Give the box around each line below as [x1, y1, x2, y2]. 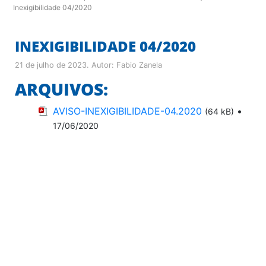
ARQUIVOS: [15, 77, 108, 100]
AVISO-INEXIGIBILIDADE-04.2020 [53, 104, 202, 117]
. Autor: [87, 60, 116, 69]
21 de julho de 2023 [15, 60, 87, 69]
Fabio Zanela [116, 60, 162, 69]
